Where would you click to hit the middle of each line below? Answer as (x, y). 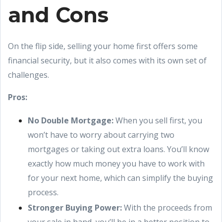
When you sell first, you (159, 120)
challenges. (28, 75)
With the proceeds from (168, 208)
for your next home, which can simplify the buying (120, 178)
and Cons (58, 15)
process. (43, 192)
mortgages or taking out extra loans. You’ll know (118, 149)
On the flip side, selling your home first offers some (103, 46)
